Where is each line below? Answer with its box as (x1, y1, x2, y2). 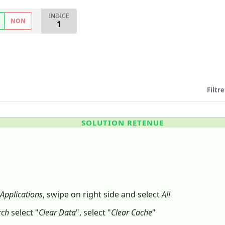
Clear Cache (111, 207, 152, 218)
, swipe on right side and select (43, 189, 162, 200)
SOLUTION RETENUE (81, 118, 164, 128)
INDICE (49, 12, 69, 21)
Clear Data (39, 207, 76, 218)
